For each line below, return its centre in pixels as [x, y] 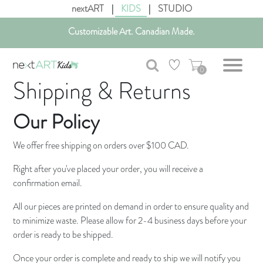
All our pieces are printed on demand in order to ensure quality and [131, 206]
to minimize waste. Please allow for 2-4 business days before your [130, 220]
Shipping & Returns [102, 91]
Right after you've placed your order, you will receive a [108, 169]
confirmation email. [48, 183]
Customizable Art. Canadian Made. [131, 31]
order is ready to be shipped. [63, 235]
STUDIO [175, 9]
